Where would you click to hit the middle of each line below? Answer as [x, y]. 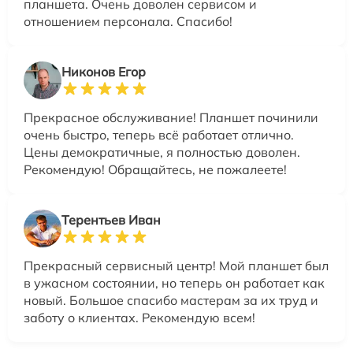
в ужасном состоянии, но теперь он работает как [174, 282]
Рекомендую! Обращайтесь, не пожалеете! [155, 169]
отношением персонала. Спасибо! [128, 21]
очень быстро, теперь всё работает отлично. [159, 134]
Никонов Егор [104, 71]
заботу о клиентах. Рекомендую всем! [139, 317]
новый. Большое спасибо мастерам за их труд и [171, 300]
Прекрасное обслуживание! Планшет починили [171, 117]
